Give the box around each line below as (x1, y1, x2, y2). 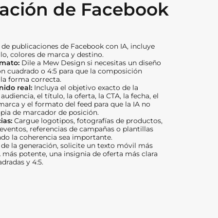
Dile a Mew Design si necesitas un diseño (21, 58, 161, 67)
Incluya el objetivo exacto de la (34, 83, 138, 92)
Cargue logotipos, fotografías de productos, (14, 116, 163, 125)
